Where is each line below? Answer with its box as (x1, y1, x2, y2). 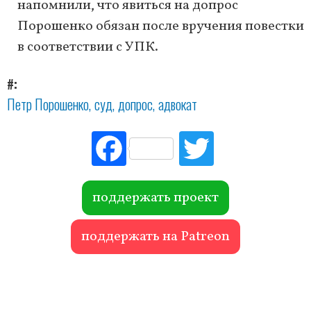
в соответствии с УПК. (17, 37, 158, 58)
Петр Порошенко (7, 94, 89, 115)
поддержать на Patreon (81, 227, 230, 247)
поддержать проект (92, 188, 219, 208)
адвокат (158, 94, 197, 115)
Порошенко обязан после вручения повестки (17, 17, 304, 37)
